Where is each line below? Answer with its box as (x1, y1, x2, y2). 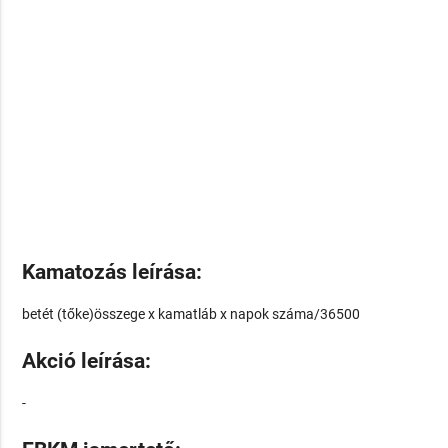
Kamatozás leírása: (22, 260, 203, 285)
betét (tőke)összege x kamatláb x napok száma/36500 (22, 306, 361, 323)
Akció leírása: (22, 349, 152, 374)
